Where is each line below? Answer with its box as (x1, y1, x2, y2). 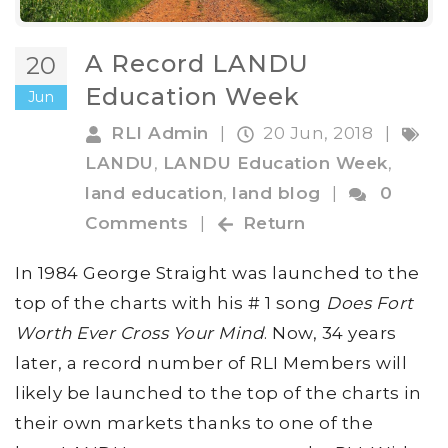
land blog (232, 182, 321, 203)
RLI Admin (111, 122, 209, 143)
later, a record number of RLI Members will (15, 352, 407, 373)
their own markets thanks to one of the (15, 412, 373, 433)
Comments (85, 212, 188, 233)
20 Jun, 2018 (263, 122, 378, 143)
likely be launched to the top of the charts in (15, 382, 421, 403)
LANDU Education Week (162, 152, 388, 173)
